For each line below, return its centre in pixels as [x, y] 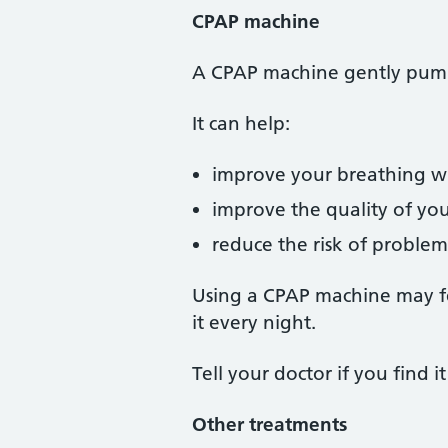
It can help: [241, 123]
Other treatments [269, 424]
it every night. [254, 322]
